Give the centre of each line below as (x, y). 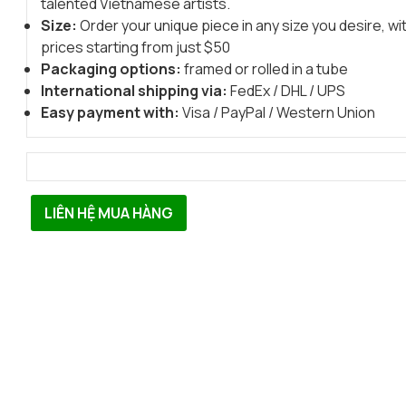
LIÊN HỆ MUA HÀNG (109, 213)
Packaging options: (111, 69)
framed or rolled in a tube (266, 69)
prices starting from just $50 (135, 47)
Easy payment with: (110, 112)
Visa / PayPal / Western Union (279, 112)
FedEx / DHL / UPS (288, 91)
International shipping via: (134, 91)
